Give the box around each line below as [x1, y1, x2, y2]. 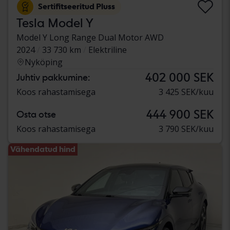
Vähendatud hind [10, 144, 75, 155]
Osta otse [16, 109, 56, 120]
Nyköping [25, 56, 63, 68]
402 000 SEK [145, 70, 214, 85]
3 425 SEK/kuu [159, 86, 214, 98]
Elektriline [88, 44, 127, 56]
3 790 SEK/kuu [159, 123, 214, 135]
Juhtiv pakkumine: [16, 72, 90, 83]
